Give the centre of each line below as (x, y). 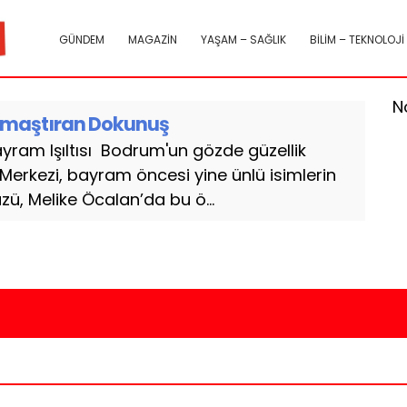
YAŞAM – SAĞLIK (243, 40)
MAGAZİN (153, 40)
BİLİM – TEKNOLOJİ (357, 40)
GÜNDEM (82, 40)
